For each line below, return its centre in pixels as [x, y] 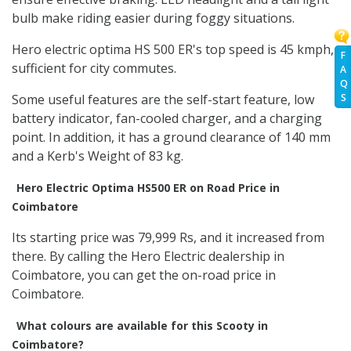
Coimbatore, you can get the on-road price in [144, 275]
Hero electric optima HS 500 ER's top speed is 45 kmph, [173, 50]
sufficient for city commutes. [94, 69]
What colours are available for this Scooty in [142, 326]
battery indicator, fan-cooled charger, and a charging [167, 119]
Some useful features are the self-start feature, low [163, 100]
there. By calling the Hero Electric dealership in [148, 257]
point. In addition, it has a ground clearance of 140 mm [171, 138]
